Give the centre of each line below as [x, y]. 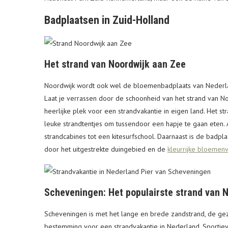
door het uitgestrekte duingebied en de [106, 149]
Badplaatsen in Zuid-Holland [107, 20]
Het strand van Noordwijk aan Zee [115, 64]
